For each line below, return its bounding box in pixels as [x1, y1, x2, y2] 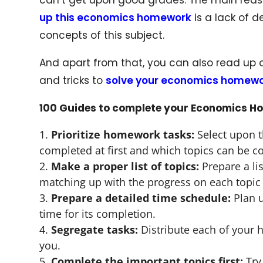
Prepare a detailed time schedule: [51, 190, 231, 205]
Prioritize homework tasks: [51, 127, 195, 141]
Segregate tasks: [51, 222, 139, 237]
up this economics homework [39, 10, 192, 25]
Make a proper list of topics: [51, 159, 200, 173]
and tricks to [39, 73, 106, 87]
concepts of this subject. [39, 28, 168, 42]
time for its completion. [39, 206, 156, 221]
